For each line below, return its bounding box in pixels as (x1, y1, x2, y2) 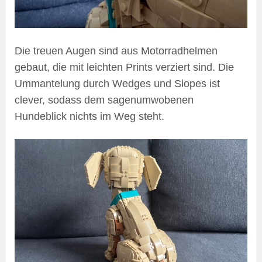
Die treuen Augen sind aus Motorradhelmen (15, 45, 218, 57)
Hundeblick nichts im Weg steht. (15, 111, 164, 123)
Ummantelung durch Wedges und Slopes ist (15, 78, 220, 90)
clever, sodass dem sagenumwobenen (15, 94, 194, 106)
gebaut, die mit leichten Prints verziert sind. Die (15, 61, 234, 74)
